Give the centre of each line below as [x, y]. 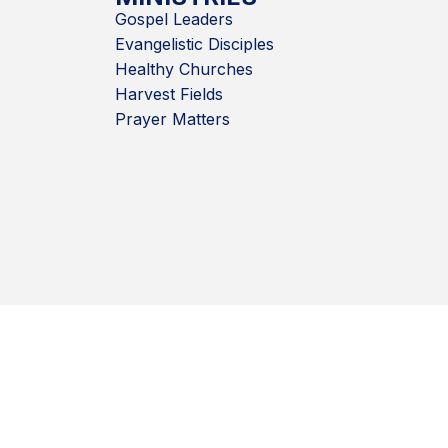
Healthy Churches [183, 69]
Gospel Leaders [173, 19]
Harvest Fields [168, 94]
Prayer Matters [172, 119]
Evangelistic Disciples [194, 44]
